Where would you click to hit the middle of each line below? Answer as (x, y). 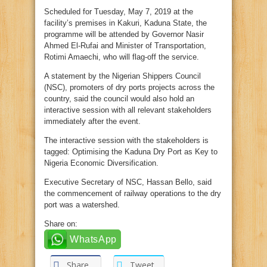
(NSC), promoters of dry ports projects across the (129, 87)
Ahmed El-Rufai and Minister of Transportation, (125, 46)
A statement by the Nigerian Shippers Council (122, 76)
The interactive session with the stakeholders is (126, 140)
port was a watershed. (82, 205)
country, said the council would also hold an (119, 99)
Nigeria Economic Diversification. (101, 163)
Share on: (61, 224)
